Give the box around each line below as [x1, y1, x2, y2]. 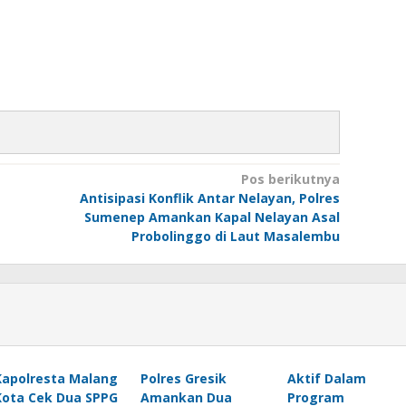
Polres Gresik [140, 370, 227, 387]
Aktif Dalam [286, 370, 366, 387]
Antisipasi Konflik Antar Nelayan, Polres [79, 189, 340, 207]
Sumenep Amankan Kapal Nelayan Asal [83, 208, 340, 226]
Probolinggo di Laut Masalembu [130, 227, 340, 245]
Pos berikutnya [240, 170, 340, 188]
